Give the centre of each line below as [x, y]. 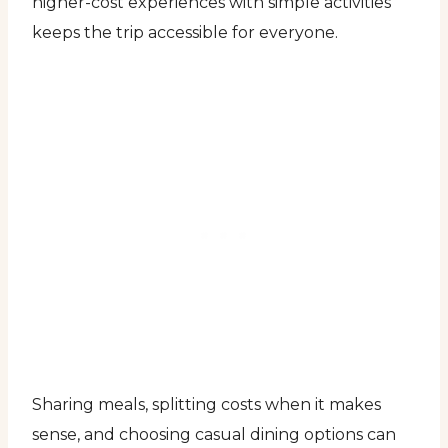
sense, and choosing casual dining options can [214, 434]
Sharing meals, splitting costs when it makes [206, 404]
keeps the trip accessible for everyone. [185, 32]
